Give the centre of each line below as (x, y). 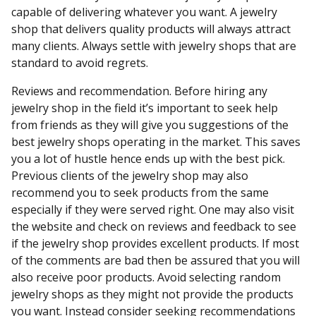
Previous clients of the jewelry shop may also (130, 176)
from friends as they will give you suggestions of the (150, 125)
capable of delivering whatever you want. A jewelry (144, 12)
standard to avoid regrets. (80, 63)
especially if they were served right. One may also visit (153, 209)
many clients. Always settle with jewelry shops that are (154, 46)
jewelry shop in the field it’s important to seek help (145, 108)
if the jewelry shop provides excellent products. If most (155, 243)
